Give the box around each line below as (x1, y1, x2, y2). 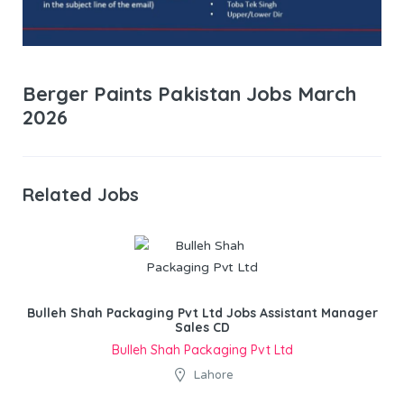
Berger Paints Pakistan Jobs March (23, 80, 356, 106)
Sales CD (174, 318, 230, 335)
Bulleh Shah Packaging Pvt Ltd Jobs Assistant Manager (26, 304, 378, 321)
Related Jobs (23, 182, 139, 206)
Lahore (193, 367, 234, 382)
